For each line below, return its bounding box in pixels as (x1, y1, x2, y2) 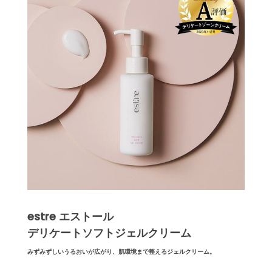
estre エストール (27, 209, 114, 225)
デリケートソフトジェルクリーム (27, 225, 191, 241)
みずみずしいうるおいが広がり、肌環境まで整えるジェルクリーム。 (27, 247, 216, 257)
